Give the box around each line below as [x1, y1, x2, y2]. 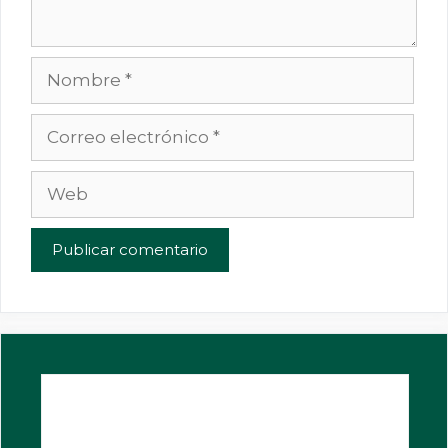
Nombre [30, 58, 104, 79]
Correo [30, 115, 89, 136]
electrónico [30, 142, 129, 163]
